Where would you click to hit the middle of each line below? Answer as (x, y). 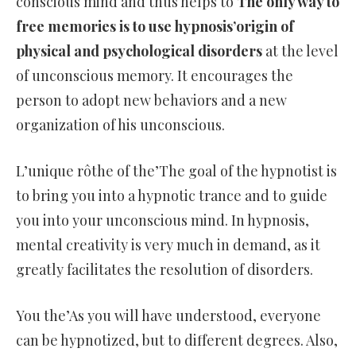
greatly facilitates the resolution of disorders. (164, 270)
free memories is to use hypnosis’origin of (155, 27)
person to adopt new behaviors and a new (151, 101)
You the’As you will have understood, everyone (168, 316)
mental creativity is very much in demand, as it (168, 245)
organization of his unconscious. (120, 125)
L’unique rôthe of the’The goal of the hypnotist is (176, 171)
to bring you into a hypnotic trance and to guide (172, 196)
